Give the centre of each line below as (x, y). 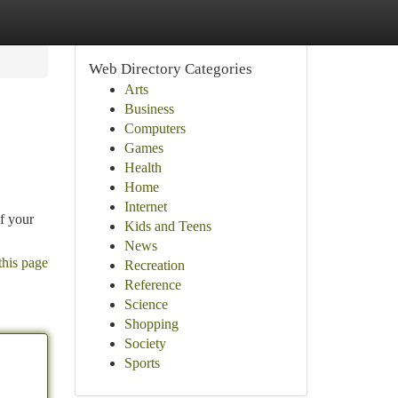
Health (143, 167)
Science (146, 304)
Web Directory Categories (170, 69)
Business (149, 109)
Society (145, 343)
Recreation (154, 265)
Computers (155, 128)
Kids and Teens (167, 226)
